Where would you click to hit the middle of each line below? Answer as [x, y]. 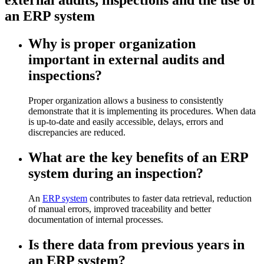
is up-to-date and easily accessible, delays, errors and [126, 121]
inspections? [65, 75]
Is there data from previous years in [136, 244]
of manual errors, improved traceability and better [120, 209]
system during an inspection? [116, 173]
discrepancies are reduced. [77, 132]
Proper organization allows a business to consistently [126, 100]
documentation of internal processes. [96, 219]
